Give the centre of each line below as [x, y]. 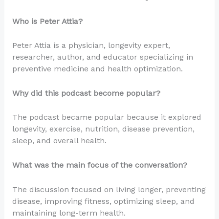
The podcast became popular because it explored [107, 117]
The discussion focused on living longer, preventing [109, 189]
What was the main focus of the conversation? [99, 165]
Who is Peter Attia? [47, 21]
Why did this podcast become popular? [86, 93]
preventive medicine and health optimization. [97, 69]
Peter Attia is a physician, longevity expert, [91, 45]
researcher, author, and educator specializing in [102, 57]
